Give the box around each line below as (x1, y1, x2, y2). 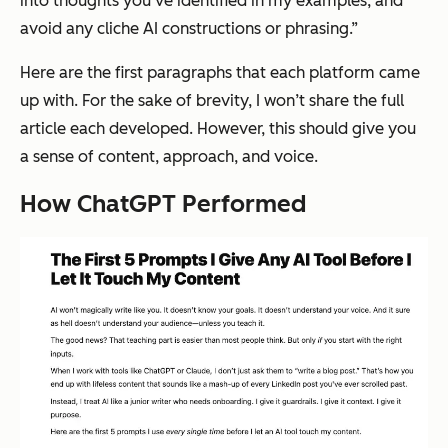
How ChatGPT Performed (20, 189, 306, 219)
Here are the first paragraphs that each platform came (20, 63, 420, 83)
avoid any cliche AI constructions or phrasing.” (20, 19, 358, 39)
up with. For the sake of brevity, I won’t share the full (20, 91, 404, 111)
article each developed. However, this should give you (20, 119, 416, 139)
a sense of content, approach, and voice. (20, 147, 318, 167)
